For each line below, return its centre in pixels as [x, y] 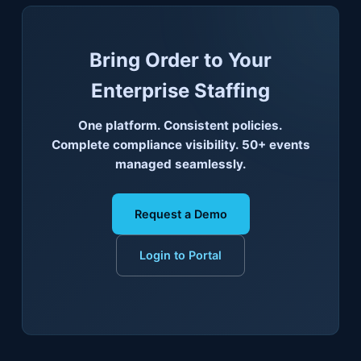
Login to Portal [180, 255]
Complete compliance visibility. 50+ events [180, 145]
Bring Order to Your [180, 60]
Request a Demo [180, 214]
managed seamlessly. [180, 164]
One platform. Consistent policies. [180, 126]
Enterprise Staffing [180, 91]
